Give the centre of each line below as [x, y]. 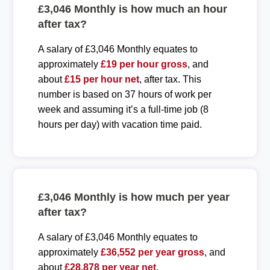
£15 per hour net [102, 79]
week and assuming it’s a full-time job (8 [123, 109]
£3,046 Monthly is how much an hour [132, 9]
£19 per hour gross [144, 64]
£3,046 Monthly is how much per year [133, 197]
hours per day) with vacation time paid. [120, 124]
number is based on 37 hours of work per [124, 94]
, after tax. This [170, 79]
